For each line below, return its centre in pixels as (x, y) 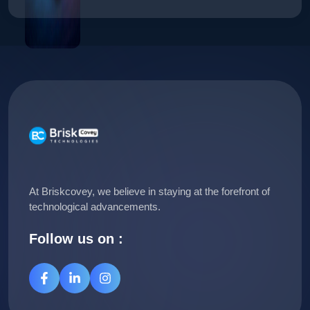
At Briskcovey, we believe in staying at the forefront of (149, 191)
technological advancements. (95, 207)
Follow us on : (76, 239)
